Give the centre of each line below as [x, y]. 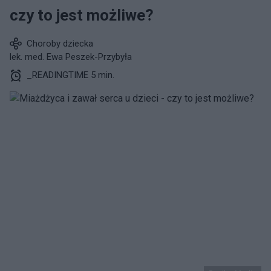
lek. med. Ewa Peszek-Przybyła [71, 57]
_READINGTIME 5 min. [70, 75]
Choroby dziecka [60, 44]
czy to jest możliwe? [82, 15]
